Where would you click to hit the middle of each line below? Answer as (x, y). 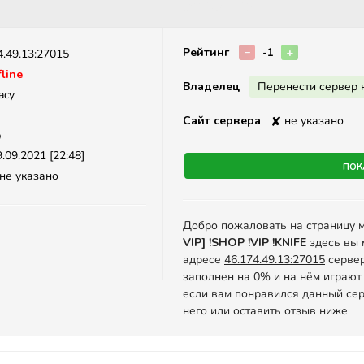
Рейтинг (206, 52)
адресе (204, 260)
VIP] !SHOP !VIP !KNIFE (245, 243)
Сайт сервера (222, 121)
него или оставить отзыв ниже (265, 311)
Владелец (211, 87)
